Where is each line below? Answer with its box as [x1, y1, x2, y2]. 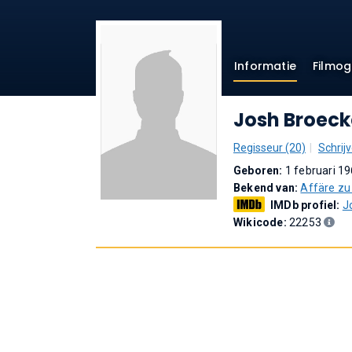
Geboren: [233, 164, 285, 177]
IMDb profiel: [270, 199, 343, 211]
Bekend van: [233, 181, 301, 194]
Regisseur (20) [233, 141, 306, 154]
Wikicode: [233, 216, 289, 229]
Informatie [234, 58, 296, 74]
